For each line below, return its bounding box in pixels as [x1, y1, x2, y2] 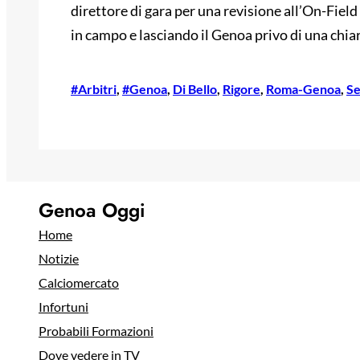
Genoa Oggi [39, 196, 145, 225]
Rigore [223, 81, 260, 97]
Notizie [39, 251, 79, 267]
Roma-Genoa [266, 81, 341, 97]
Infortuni [39, 299, 88, 315]
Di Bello [173, 81, 217, 97]
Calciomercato [39, 275, 119, 291]
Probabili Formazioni [39, 323, 153, 339]
